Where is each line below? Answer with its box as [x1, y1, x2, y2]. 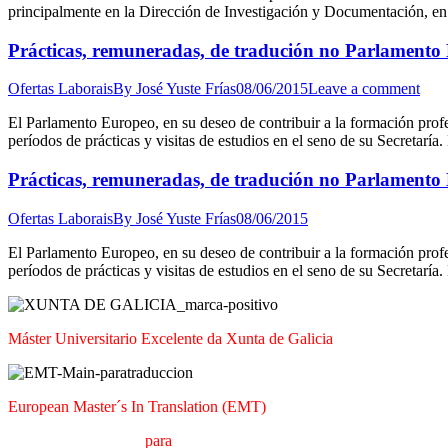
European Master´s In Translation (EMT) [8, 397, 266, 415]
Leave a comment [308, 80, 420, 98]
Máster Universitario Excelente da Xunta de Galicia [8, 329, 333, 347]
